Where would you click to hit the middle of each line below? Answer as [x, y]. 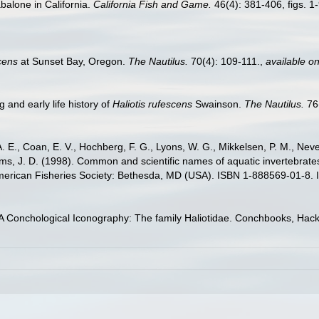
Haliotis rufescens [152, 104]
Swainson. [218, 104]
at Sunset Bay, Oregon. [73, 61]
